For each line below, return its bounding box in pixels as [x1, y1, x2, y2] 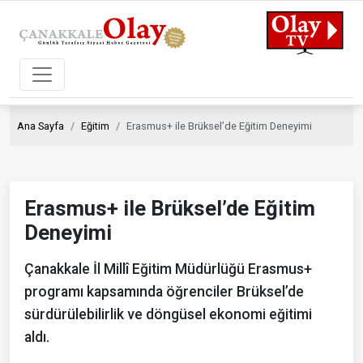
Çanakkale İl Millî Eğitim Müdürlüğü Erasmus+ [24, 260, 312, 277]
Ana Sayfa [17, 119, 64, 132]
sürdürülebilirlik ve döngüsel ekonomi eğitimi [24, 305, 312, 322]
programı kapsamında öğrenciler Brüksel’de [24, 283, 304, 300]
